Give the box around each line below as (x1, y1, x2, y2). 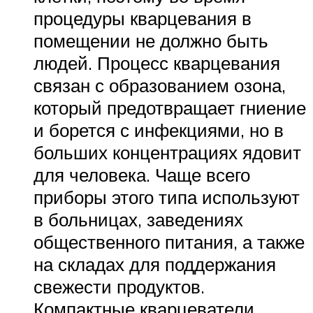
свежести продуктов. (34, 275, 205, 298)
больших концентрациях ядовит (34, 141, 301, 164)
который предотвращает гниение (34, 96, 306, 119)
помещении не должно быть (34, 29, 268, 52)
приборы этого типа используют (34, 186, 300, 209)
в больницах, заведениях (34, 208, 243, 231)
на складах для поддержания (34, 253, 276, 276)
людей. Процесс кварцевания (34, 52, 280, 75)
